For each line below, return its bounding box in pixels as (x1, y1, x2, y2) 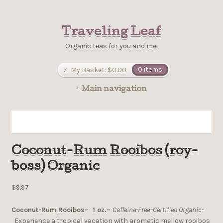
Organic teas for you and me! (65, 41, 158, 50)
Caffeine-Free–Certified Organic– (112, 205, 204, 214)
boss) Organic (11, 161, 100, 174)
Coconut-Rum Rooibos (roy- (11, 146, 198, 158)
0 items (137, 65, 162, 74)
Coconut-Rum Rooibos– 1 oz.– (11, 205, 111, 214)
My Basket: (71, 65, 107, 74)
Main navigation (82, 86, 147, 94)
